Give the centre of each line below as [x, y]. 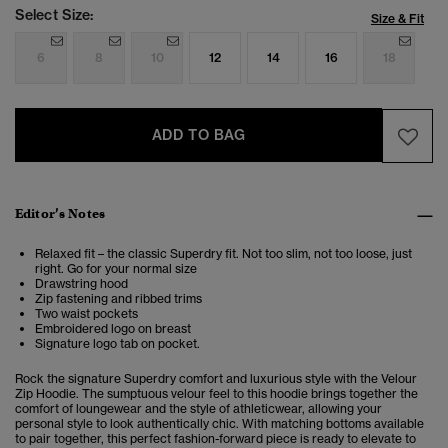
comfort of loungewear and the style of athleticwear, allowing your [198, 409]
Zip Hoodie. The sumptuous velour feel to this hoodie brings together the [216, 394]
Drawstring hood [81, 284]
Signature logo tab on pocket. [117, 344]
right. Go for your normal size [116, 269]
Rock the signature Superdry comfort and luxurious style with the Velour [216, 379]
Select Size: [54, 15]
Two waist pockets [86, 314]
